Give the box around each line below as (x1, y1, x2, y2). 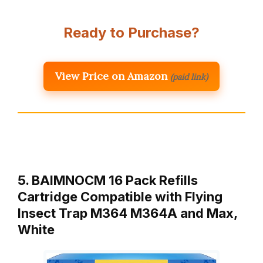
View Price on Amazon (55, 69, 167, 83)
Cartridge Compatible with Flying (18, 188, 222, 204)
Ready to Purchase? (63, 23, 200, 41)
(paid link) (170, 71, 208, 82)
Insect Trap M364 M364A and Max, (18, 205, 237, 221)
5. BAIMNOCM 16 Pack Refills (18, 172, 198, 188)
